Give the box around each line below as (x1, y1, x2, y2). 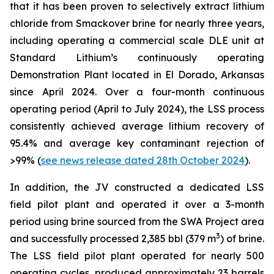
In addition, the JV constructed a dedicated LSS (10, 181, 264, 193)
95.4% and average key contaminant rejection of (10, 137, 264, 149)
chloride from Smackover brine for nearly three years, (10, 17, 264, 29)
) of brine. (220, 232, 264, 245)
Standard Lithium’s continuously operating (10, 51, 264, 64)
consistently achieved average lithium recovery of (10, 120, 264, 132)
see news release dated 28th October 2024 (41, 154, 245, 166)
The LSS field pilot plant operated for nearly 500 (10, 250, 264, 262)
